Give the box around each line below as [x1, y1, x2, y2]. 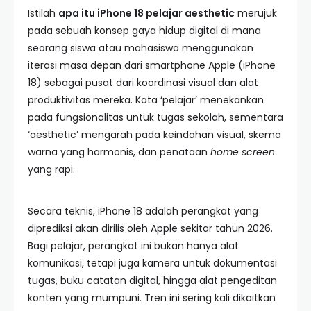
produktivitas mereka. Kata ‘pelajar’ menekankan [28, 93, 264, 107]
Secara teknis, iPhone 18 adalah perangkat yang [28, 204, 258, 218]
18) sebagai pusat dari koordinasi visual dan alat [28, 76, 258, 90]
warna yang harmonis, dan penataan [28, 145, 210, 159]
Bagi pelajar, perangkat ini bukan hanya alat [28, 239, 239, 253]
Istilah [28, 6, 58, 20]
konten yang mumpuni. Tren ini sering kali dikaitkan [28, 291, 276, 305]
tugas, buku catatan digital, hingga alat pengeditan [28, 274, 277, 287]
